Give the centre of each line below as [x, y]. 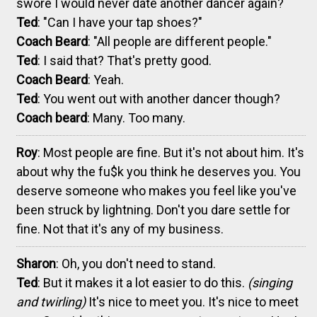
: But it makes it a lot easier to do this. [143, 282]
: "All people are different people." [180, 41]
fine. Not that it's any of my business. [120, 229]
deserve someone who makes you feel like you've [156, 190]
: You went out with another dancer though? [159, 98]
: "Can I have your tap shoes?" [120, 22]
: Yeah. [106, 79]
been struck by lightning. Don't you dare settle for [153, 209]
